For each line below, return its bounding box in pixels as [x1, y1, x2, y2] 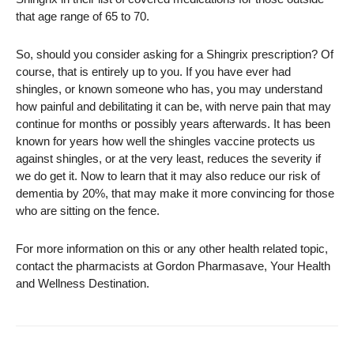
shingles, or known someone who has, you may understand [16, 82, 322, 96]
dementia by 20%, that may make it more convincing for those [16, 186, 334, 200]
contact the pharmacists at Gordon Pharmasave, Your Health [16, 259, 330, 273]
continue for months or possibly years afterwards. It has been [16, 117, 330, 130]
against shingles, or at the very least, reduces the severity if [16, 152, 321, 165]
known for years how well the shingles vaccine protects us [16, 134, 315, 148]
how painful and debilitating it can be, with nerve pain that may [16, 100, 331, 113]
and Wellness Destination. [16, 277, 149, 290]
